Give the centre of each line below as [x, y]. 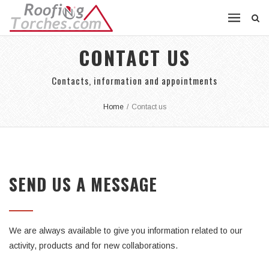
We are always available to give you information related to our [126, 231]
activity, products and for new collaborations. [93, 246]
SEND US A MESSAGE [83, 184]
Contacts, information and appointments [134, 80]
